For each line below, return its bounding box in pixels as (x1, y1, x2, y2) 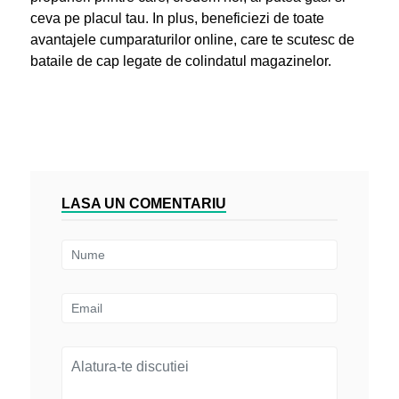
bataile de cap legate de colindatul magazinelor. (29, 53, 331, 69)
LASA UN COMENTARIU (61, 195, 226, 211)
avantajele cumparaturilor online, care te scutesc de (29, 31, 354, 47)
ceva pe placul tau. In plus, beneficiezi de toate (29, 10, 324, 26)
